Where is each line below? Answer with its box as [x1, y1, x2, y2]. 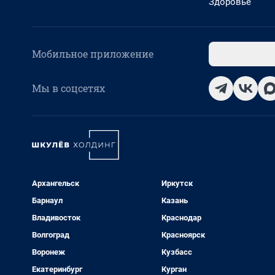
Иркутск [161, 179, 193, 188]
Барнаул [32, 196, 63, 205]
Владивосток [32, 213, 80, 222]
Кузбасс [161, 247, 192, 257]
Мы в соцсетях [32, 82, 105, 95]
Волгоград [32, 230, 69, 239]
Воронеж [32, 247, 65, 257]
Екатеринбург [32, 265, 82, 274]
